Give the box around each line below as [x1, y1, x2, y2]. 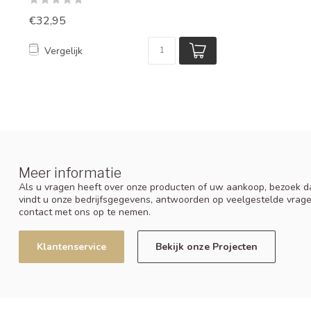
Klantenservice [37, 239, 106, 253]
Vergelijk [44, 44, 83, 58]
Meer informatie [19, 165, 121, 182]
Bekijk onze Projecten [155, 239, 258, 253]
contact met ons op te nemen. [19, 205, 151, 219]
